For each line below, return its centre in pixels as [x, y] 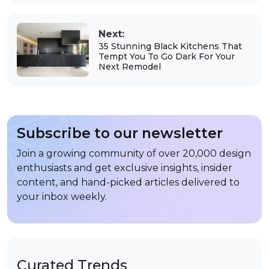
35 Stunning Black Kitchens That [170, 47]
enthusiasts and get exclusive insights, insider [125, 168]
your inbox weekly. [62, 196]
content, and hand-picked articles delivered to [128, 182]
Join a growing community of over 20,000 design [134, 153]
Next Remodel [129, 67]
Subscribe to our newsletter [120, 133]
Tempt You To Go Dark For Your [166, 57]
